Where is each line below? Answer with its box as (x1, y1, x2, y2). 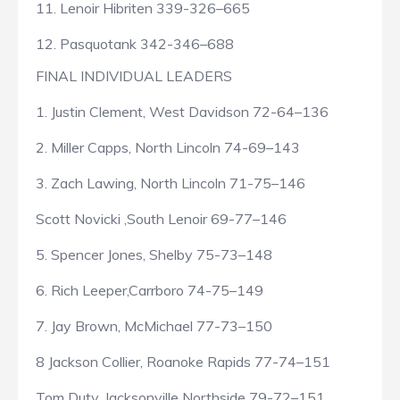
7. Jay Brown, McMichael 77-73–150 (36, 317, 272, 336)
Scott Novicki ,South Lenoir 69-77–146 (36, 210, 287, 229)
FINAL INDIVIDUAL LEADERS (36, 67, 232, 86)
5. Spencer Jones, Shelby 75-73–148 (36, 246, 272, 264)
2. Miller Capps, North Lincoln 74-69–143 (36, 138, 300, 157)
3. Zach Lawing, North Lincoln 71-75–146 (36, 174, 305, 193)
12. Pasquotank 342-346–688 (36, 35, 234, 54)
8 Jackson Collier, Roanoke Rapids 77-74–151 (36, 353, 330, 371)
